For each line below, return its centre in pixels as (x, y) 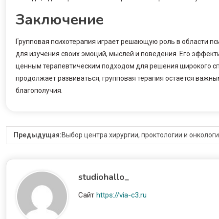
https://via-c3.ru (122, 195)
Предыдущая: (38, 135)
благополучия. (39, 91)
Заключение (60, 20)
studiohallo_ (104, 177)
